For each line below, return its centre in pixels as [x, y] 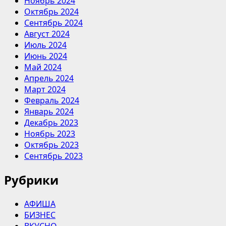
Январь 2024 [49, 111]
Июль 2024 [45, 45]
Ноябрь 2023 [50, 133]
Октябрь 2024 [51, 11]
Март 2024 [45, 89]
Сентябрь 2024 [53, 22]
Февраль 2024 [52, 100]
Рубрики [31, 180]
